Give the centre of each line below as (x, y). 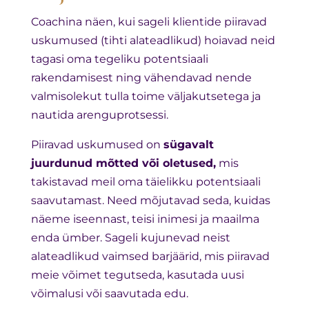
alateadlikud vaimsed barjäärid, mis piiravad (150, 256)
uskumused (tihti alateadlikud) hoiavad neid (153, 40)
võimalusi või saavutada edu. (109, 293)
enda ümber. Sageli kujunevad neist (130, 237)
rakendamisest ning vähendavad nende (141, 77)
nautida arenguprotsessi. (99, 114)
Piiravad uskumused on (97, 144)
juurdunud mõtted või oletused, (123, 163)
